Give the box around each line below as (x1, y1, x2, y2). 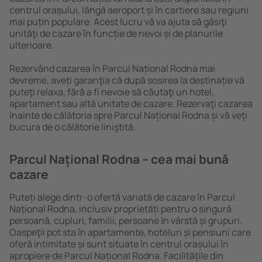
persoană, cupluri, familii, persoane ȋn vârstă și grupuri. (9, 214, 242, 227)
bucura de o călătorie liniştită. (9, 120, 136, 133)
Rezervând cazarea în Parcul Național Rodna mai (9, 62, 215, 75)
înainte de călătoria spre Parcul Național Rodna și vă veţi (9, 109, 247, 122)
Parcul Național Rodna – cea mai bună (9, 151, 229, 167)
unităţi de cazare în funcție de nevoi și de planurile (9, 27, 223, 40)
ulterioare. (9, 39, 54, 51)
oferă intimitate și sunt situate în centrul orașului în (9, 237, 229, 250)
